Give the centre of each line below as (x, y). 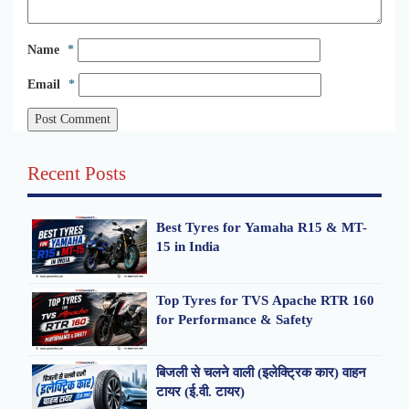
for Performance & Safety (235, 319)
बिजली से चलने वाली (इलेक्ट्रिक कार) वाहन (261, 373)
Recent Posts (77, 173)
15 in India (188, 246)
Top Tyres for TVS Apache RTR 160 (265, 300)
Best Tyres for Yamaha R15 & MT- (262, 227)
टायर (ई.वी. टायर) (200, 392)
